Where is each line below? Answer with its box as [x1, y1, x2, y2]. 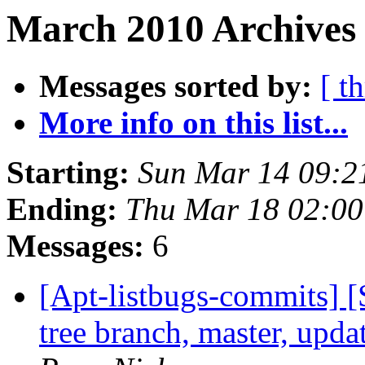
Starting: [7, 155, 130, 191]
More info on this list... [39, 105, 348, 141]
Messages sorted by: [39, 68, 312, 104]
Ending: [7, 191, 117, 227]
